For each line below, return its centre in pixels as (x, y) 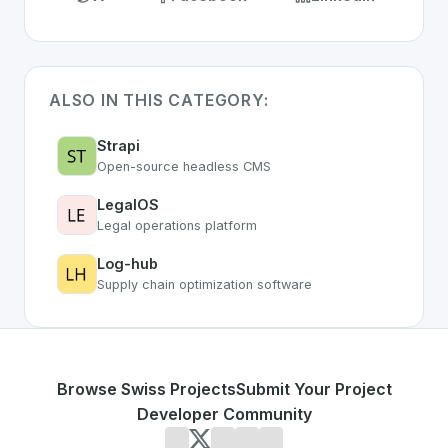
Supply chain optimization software (204, 284)
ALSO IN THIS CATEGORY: (159, 100)
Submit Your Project (313, 389)
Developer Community (224, 414)
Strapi (118, 145)
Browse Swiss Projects (146, 389)
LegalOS (128, 204)
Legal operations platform (177, 225)
